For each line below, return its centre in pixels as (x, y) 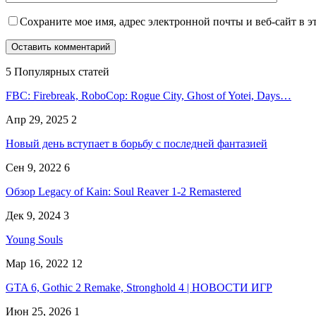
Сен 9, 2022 (34, 167)
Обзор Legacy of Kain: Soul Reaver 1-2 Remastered (123, 191)
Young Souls (34, 239)
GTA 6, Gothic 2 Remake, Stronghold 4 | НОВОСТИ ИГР (139, 287)
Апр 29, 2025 (37, 119)
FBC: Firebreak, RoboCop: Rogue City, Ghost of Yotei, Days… (148, 95)
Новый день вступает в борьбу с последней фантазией (136, 143)
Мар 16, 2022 (37, 263)
